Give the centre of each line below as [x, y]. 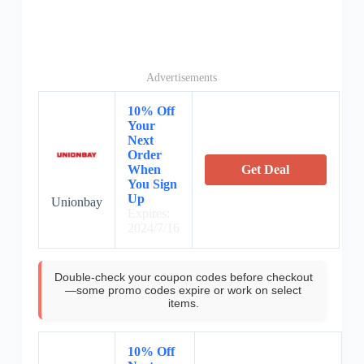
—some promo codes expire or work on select [184, 290]
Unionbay [76, 202]
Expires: [148, 214]
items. [183, 303]
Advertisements [182, 78]
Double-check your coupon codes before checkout [183, 277]
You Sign [152, 184]
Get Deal [266, 170]
